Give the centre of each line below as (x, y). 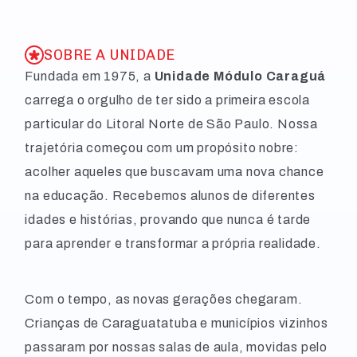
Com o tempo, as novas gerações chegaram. (164, 299)
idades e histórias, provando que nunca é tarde (168, 220)
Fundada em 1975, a (90, 76)
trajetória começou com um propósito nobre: (162, 148)
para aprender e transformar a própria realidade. (173, 243)
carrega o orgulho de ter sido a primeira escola (167, 100)
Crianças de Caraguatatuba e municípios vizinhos (177, 323)
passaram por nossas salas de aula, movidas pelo (176, 347)
